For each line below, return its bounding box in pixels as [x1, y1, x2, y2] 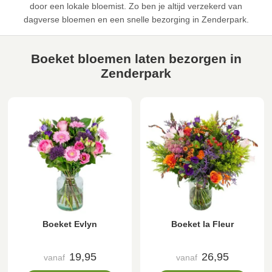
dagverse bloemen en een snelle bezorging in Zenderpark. [23, 15, 249, 25]
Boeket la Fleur [171, 219, 234, 229]
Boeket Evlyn [42, 219, 97, 229]
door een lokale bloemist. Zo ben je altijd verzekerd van [30, 1, 242, 12]
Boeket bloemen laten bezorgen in [30, 52, 242, 66]
